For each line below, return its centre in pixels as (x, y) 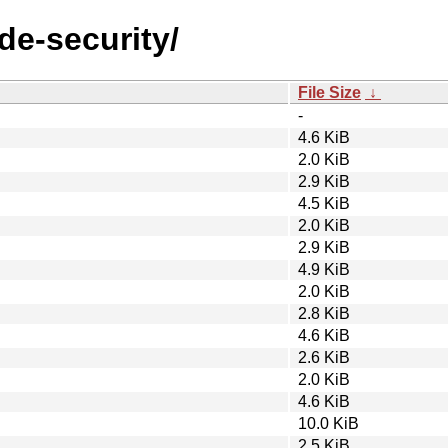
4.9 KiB (324, 269)
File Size (329, 92)
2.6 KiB (324, 357)
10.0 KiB (328, 423)
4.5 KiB (324, 203)
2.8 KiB (324, 313)
